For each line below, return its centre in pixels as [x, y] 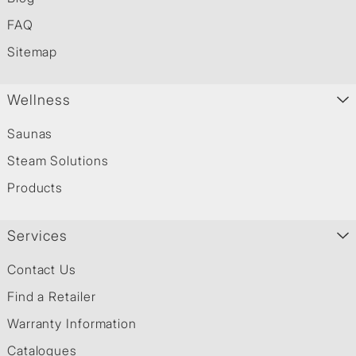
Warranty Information [72, 323]
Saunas [30, 133]
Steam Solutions [58, 160]
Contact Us [41, 269]
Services [37, 235]
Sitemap [32, 51]
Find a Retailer [51, 296]
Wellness [39, 99]
